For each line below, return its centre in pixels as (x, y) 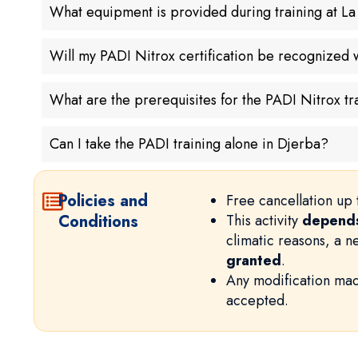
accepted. (257, 300)
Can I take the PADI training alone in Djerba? (189, 143)
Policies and (103, 201)
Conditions (99, 221)
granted (253, 260)
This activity (264, 220)
